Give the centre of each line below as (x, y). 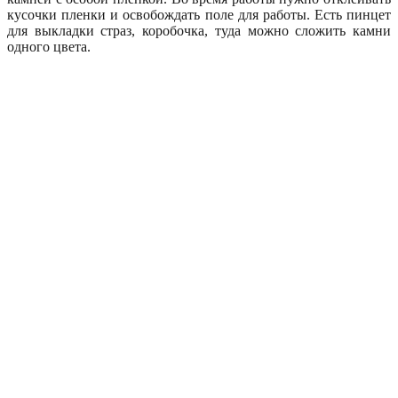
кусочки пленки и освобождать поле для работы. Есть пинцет (199, 14)
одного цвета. (49, 46)
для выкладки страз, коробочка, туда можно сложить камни (199, 30)
